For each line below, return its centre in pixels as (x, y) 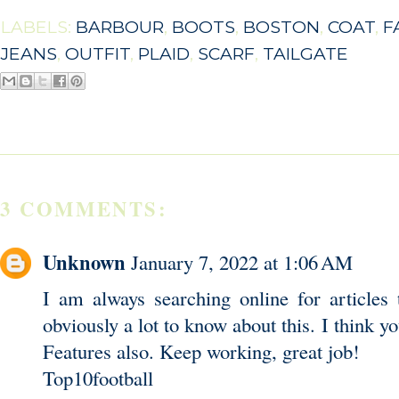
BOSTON (281, 27)
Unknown (84, 262)
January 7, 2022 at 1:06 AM (242, 261)
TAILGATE (305, 54)
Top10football (98, 377)
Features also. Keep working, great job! (201, 350)
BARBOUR (120, 27)
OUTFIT (98, 54)
